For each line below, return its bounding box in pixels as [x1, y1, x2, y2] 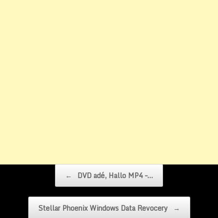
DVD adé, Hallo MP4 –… [75, 169, 153, 181]
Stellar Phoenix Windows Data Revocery [38, 202, 170, 214]
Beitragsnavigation [17, 163, 71, 174]
